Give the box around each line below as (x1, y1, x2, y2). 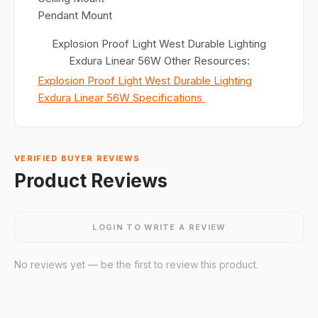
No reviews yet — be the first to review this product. (14, 258, 258, 270)
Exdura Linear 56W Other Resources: (68, 54, 250, 67)
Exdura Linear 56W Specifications (38, 91, 205, 104)
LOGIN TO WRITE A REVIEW (92, 222, 226, 232)
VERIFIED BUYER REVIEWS (14, 153, 141, 163)
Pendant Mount (38, 9, 112, 22)
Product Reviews (14, 170, 168, 192)
